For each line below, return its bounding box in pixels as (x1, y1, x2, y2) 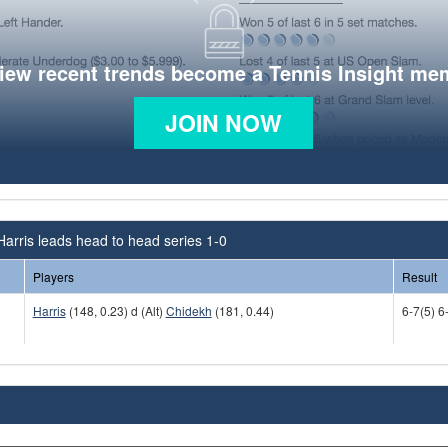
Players (32, 267, 74, 285)
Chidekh (165, 301, 212, 319)
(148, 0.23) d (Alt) (65, 301, 166, 319)
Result (401, 267, 437, 285)
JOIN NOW (165, 105, 283, 139)
